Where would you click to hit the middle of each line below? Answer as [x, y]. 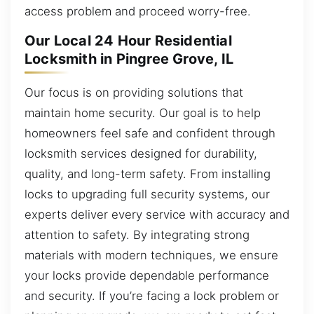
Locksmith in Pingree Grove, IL [129, 59]
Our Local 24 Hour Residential [128, 41]
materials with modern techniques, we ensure [151, 255]
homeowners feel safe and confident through [150, 133]
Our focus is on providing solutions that [134, 92]
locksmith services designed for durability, [141, 153]
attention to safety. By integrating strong [137, 234]
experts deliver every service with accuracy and [157, 214]
